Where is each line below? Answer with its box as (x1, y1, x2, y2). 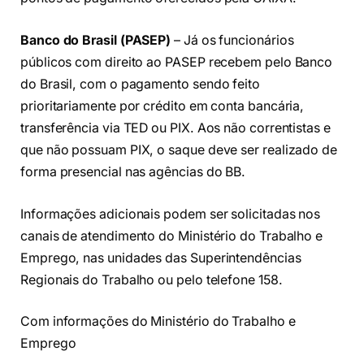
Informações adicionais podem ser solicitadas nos (20, 206, 321, 222)
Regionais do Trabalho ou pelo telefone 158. (20, 271, 283, 288)
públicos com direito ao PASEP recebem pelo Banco (20, 54, 333, 70)
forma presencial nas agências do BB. (20, 163, 249, 180)
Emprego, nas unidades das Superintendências (20, 249, 301, 266)
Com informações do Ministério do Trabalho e (20, 314, 296, 330)
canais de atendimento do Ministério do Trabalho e (20, 227, 323, 244)
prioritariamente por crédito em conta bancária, (20, 97, 305, 114)
